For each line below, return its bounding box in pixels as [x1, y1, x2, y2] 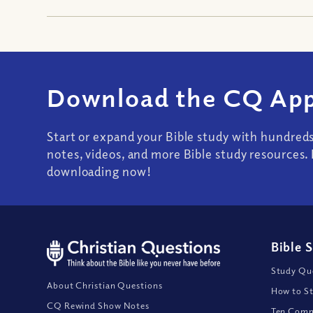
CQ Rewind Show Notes [47, 300, 150, 312]
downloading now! [47, 163, 152, 180]
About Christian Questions [47, 279, 163, 291]
